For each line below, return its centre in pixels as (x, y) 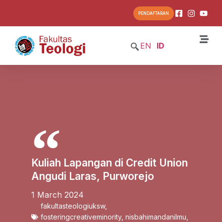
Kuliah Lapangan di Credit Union (109, 163)
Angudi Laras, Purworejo (92, 176)
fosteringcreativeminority (81, 217)
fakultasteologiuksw (73, 206)
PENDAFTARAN (153, 14)
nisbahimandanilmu (156, 217)
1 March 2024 (57, 194)
